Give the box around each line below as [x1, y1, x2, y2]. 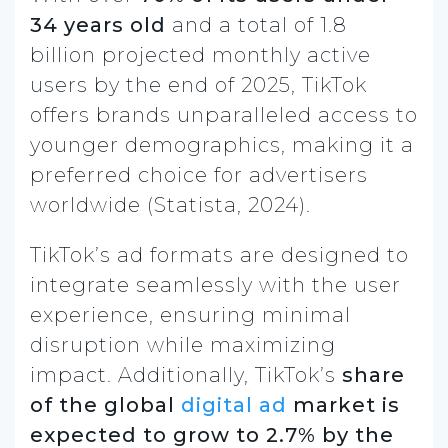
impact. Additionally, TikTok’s [30, 362, 342, 387]
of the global [30, 392, 181, 417]
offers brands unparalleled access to [30, 102, 418, 127]
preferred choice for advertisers [30, 162, 368, 187]
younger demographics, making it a [30, 132, 414, 157]
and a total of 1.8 [172, 12, 347, 37]
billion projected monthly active [30, 42, 371, 67]
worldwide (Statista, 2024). [30, 192, 311, 217]
